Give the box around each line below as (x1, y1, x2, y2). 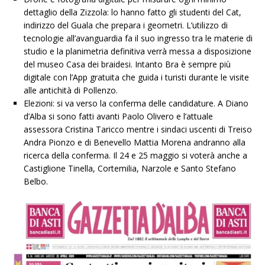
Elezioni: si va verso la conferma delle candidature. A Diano (24, 97, 248, 109)
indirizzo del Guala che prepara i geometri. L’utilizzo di (24, 19, 228, 31)
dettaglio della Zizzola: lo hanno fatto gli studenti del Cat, (24, 6, 241, 18)
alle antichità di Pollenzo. (24, 84, 118, 96)
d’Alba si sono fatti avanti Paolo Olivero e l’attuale (24, 110, 213, 122)
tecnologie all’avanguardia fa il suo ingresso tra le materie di (24, 32, 253, 44)
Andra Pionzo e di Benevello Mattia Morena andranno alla (24, 136, 245, 148)
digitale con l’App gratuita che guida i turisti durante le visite (24, 71, 249, 83)
